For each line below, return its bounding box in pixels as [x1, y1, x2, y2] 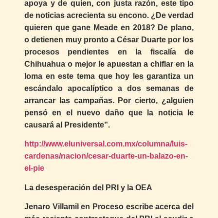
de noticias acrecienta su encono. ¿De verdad [24, 11, 194, 19]
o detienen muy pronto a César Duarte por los [24, 35, 194, 44]
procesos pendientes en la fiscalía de [24, 47, 194, 56]
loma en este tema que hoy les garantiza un [24, 72, 194, 80]
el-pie [24, 164, 44, 173]
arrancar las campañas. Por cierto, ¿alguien [24, 96, 194, 105]
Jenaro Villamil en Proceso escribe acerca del [24, 202, 194, 211]
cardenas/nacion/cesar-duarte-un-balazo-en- [24, 152, 188, 161]
